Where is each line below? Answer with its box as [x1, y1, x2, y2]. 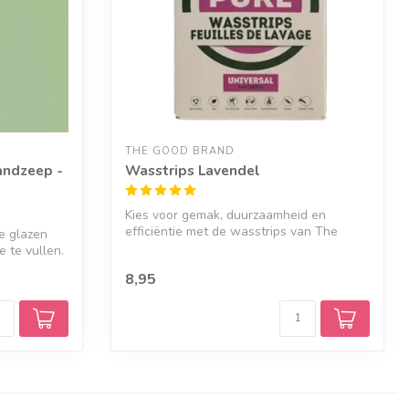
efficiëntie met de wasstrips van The [125, 223, 338, 240]
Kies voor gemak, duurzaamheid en [125, 206, 326, 224]
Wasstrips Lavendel [125, 161, 260, 180]
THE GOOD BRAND [125, 144, 235, 158]
